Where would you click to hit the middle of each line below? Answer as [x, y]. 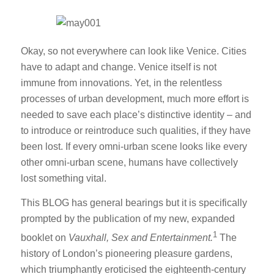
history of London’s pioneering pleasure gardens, [126, 254]
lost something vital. [63, 179]
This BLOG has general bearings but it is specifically [134, 202]
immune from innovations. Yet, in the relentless [121, 83]
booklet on [44, 238]
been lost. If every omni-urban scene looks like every [134, 147]
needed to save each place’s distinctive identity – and [136, 115]
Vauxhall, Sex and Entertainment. [140, 238]
